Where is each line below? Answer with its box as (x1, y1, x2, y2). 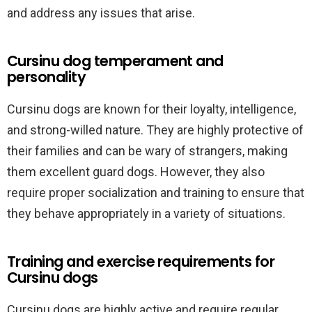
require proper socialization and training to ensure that (7, 185, 304, 200)
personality (7, 67, 86, 87)
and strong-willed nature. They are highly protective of (7, 123, 304, 137)
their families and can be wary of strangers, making (7, 143, 288, 158)
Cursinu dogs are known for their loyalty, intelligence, (7, 102, 296, 116)
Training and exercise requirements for (7, 251, 275, 272)
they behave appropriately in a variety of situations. (7, 206, 286, 221)
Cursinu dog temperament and (7, 51, 224, 71)
